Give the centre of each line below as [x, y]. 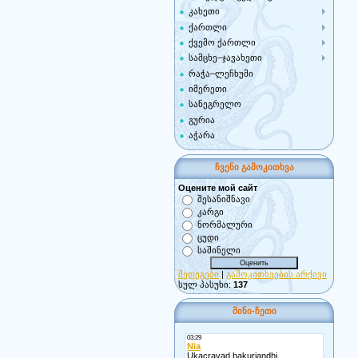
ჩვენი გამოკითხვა [254, 167]
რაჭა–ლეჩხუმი [221, 73]
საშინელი [219, 250]
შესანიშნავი [224, 199]
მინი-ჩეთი [254, 311]
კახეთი [204, 12]
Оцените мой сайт [218, 188]
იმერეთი [208, 89]
